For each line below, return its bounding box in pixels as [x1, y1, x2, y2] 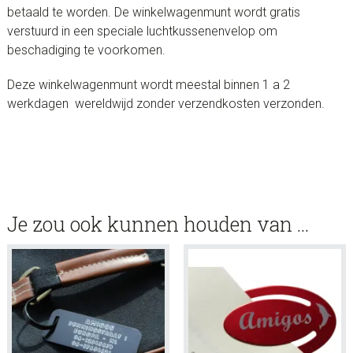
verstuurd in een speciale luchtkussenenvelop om [6, 24, 277, 39]
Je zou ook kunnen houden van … [6, 211, 309, 238]
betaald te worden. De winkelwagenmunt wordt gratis [6, 5, 300, 20]
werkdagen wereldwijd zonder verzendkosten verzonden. [6, 96, 325, 112]
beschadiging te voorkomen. [6, 43, 165, 58]
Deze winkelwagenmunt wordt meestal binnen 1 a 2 [6, 77, 290, 93]
